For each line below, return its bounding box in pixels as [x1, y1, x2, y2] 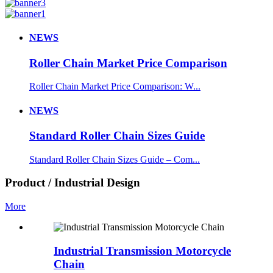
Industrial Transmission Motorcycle [54, 244, 231, 257]
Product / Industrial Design [5, 176, 140, 190]
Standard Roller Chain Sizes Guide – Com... [29, 154, 200, 165]
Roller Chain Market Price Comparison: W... [29, 81, 200, 92]
